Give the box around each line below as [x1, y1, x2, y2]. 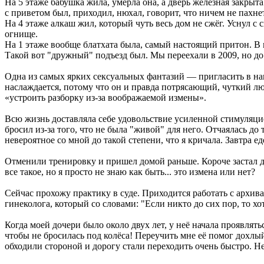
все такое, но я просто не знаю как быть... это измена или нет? [5, 166, 255, 177]
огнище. [5, 28, 38, 39]
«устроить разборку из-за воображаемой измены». [5, 92, 206, 103]
